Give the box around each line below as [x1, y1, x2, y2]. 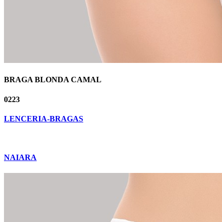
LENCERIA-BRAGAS [4, 114, 83, 123]
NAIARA [4, 153, 37, 162]
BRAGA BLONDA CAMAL [4, 75, 102, 84]
